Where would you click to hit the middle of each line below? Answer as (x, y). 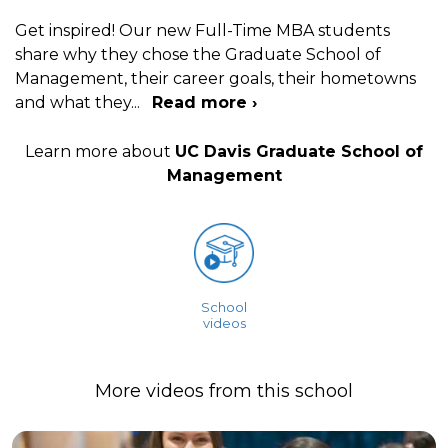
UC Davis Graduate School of (299, 151)
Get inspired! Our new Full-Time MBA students (202, 30)
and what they (73, 102)
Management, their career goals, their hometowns (215, 78)
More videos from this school (224, 390)
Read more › (204, 102)
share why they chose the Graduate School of (198, 54)
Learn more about (100, 151)
